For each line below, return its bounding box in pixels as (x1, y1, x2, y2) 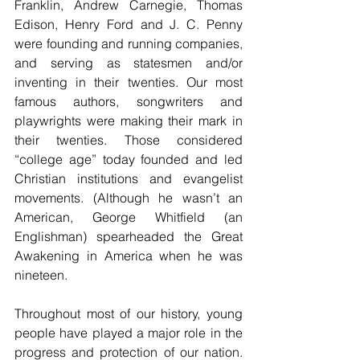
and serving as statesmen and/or (14, 54, 243, 71)
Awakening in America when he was (14, 247, 243, 264)
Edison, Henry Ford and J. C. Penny (14, 15, 243, 32)
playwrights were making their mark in (14, 112, 243, 129)
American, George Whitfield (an (14, 208, 243, 225)
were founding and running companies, (14, 35, 243, 51)
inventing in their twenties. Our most (14, 73, 243, 90)
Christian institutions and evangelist (14, 170, 243, 186)
